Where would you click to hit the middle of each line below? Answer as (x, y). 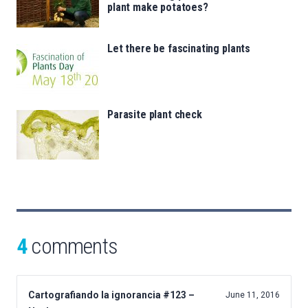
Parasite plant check (155, 115)
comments (73, 246)
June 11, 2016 (253, 295)
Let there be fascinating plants (179, 49)
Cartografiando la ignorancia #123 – (111, 295)
